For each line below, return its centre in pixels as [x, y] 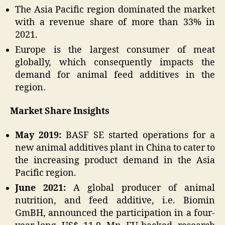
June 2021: [44, 188]
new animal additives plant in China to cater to [115, 148]
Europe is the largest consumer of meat [115, 50]
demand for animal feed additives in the [115, 75]
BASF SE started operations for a [140, 135]
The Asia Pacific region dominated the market [115, 10]
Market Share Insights [60, 111]
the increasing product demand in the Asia [115, 160]
